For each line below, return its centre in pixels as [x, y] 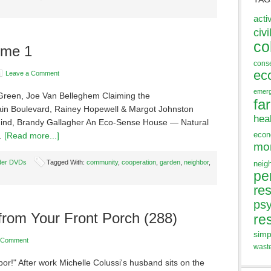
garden [170, 162]
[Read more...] [32, 135]
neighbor [196, 162]
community [102, 162]
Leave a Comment [32, 73]
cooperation [139, 162]
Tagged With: [67, 162]
